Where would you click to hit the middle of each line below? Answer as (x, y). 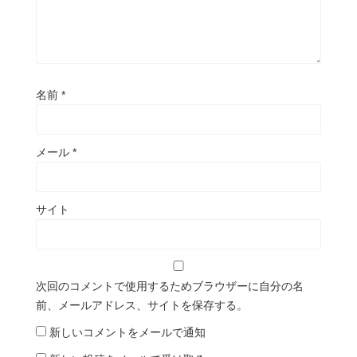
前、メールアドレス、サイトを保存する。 (142, 305)
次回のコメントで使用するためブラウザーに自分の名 (170, 286)
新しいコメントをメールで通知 (127, 332)
